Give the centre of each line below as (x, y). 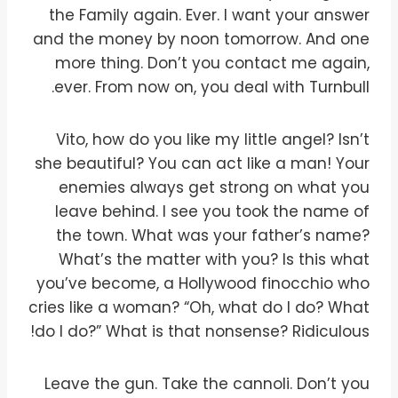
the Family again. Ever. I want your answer (209, 16)
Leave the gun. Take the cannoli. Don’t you (207, 384)
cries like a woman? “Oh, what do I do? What (199, 308)
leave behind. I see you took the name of (212, 212)
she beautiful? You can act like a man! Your (202, 164)
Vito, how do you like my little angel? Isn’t (213, 140)
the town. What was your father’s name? (213, 236)
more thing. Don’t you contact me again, (212, 64)
